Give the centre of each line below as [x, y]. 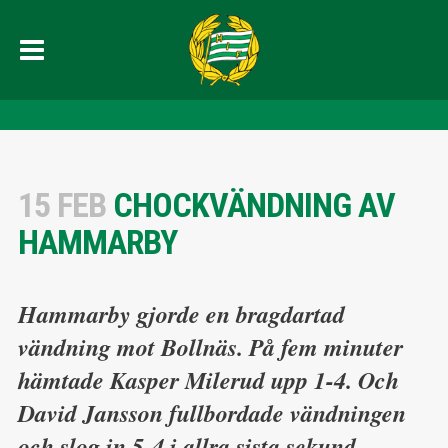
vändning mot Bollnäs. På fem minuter [210, 347]
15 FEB [61, 204]
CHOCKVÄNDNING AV [250, 204]
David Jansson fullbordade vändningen [211, 413]
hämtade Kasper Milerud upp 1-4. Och [208, 380]
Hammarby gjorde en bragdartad [181, 314]
